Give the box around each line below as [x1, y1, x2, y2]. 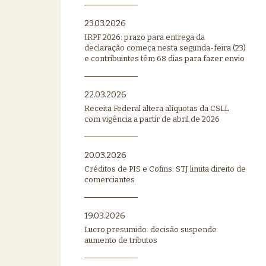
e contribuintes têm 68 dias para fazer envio [84, 53, 245, 63]
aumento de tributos [84, 235, 157, 245]
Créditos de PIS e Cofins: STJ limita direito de [84, 164, 246, 173]
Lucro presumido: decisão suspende [84, 224, 217, 234]
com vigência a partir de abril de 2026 [84, 114, 220, 123]
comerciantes [84, 175, 135, 184]
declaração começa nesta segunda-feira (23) [84, 43, 246, 52]
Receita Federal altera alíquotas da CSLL [84, 103, 229, 113]
